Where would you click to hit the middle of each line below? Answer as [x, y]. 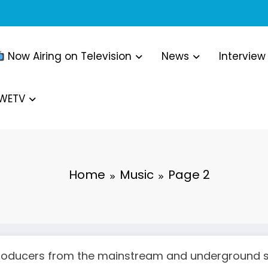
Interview [243, 56]
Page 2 [189, 175]
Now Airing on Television [68, 56]
